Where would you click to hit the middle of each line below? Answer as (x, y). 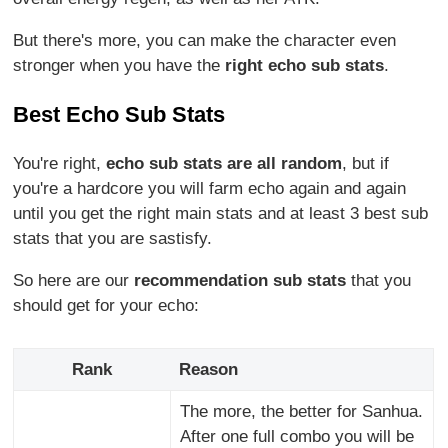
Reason (208, 369)
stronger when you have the (119, 65)
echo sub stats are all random (224, 163)
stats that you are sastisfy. (113, 238)
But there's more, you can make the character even (205, 40)
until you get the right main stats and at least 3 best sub (221, 213)
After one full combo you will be (296, 436)
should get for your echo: (106, 305)
